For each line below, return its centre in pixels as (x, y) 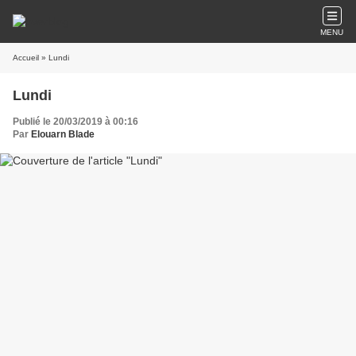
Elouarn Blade (63, 134)
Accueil (26, 58)
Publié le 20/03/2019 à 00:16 (75, 122)
